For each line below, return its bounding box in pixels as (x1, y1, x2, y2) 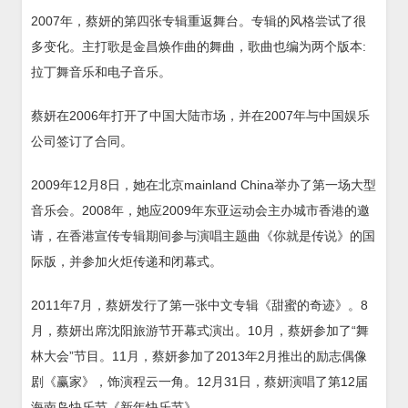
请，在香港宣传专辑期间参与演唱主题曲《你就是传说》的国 (31, 228, 375, 243)
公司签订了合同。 (31, 133, 133, 148)
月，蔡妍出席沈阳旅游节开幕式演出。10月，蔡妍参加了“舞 (31, 322, 369, 338)
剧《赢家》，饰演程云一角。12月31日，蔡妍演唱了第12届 (31, 373, 368, 389)
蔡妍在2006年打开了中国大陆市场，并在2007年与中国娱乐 (31, 107, 370, 123)
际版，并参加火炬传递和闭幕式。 (31, 253, 222, 269)
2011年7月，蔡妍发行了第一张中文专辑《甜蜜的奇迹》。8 (31, 297, 368, 312)
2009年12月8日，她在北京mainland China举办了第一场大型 (31, 177, 376, 192)
